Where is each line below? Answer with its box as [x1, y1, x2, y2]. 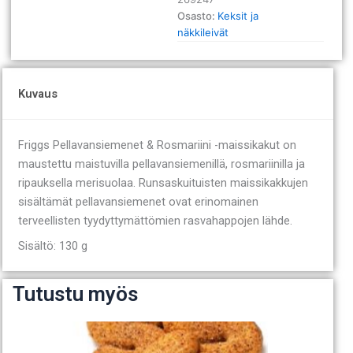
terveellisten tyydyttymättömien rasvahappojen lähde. [18, 214, 292, 228]
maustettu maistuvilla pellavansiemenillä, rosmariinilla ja [18, 157, 305, 171]
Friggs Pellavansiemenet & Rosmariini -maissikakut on [18, 138, 296, 152]
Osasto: [177, 9, 218, 22]
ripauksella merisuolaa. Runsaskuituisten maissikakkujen [18, 176, 308, 190]
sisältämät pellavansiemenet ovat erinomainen [18, 195, 258, 209]
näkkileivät [177, 26, 229, 39]
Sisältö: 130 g [18, 239, 87, 253]
